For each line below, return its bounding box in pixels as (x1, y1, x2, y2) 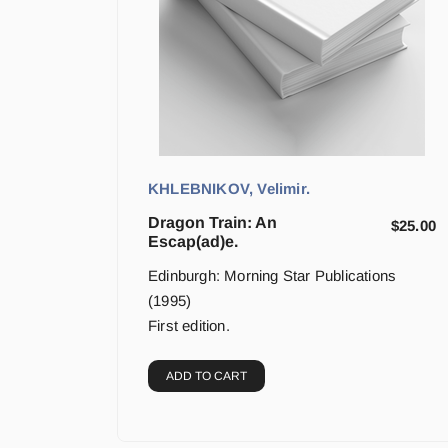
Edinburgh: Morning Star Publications (148, 267, 397, 285)
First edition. (148, 317, 230, 335)
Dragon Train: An (148, 214, 277, 232)
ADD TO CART (166, 369, 247, 384)
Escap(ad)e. (148, 233, 238, 251)
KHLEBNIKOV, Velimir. (148, 180, 310, 198)
